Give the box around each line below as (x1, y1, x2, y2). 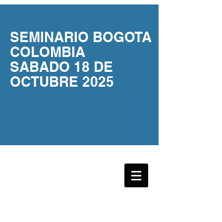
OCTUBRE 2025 (10, 73, 114, 90)
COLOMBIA (10, 44, 85, 60)
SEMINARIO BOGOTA (10, 29, 152, 45)
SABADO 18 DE (10, 58, 113, 75)
